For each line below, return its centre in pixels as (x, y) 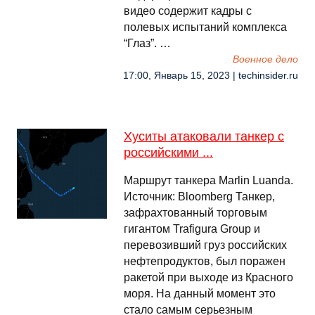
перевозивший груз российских (205, 245)
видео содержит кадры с (188, 11)
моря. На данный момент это (200, 294)
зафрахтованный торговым (195, 213)
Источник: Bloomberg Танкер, (199, 197)
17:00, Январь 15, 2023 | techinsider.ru (211, 76)
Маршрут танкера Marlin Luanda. (208, 180)
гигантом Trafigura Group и (192, 229)
